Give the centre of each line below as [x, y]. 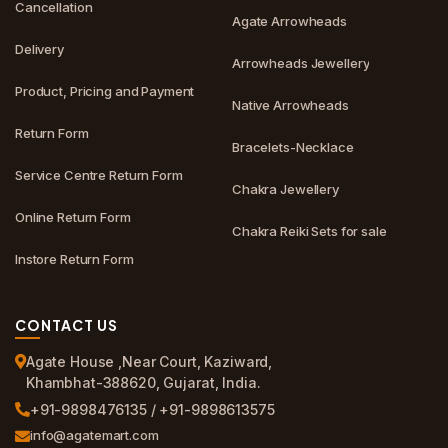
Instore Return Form [74, 259]
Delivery [39, 49]
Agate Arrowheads [289, 21]
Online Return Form [73, 217]
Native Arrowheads [290, 105]
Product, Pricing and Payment [105, 91]
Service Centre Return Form [99, 175]
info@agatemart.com [94, 435]
